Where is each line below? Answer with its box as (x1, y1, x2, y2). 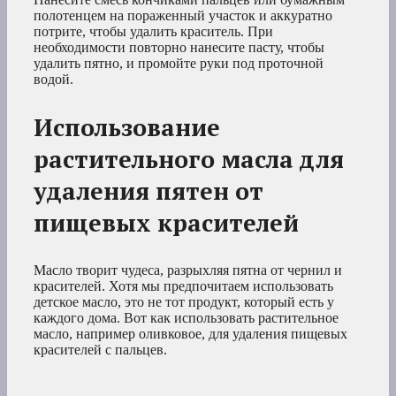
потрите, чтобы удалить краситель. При (34, 24, 273, 40)
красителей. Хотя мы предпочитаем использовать (34, 278, 333, 294)
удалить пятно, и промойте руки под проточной (34, 56, 324, 72)
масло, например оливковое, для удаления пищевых (34, 326, 347, 342)
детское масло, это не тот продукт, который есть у (34, 294, 334, 310)
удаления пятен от (34, 175, 263, 208)
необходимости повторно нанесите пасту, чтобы (34, 40, 324, 56)
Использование (34, 111, 220, 144)
